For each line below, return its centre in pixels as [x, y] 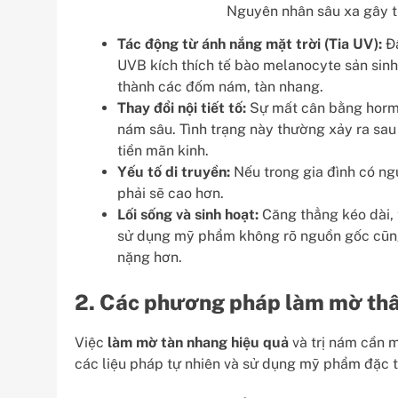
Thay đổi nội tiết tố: [182, 107]
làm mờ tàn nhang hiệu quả [198, 342]
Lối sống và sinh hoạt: [188, 214]
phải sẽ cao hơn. [171, 193]
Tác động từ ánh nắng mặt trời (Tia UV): [250, 44]
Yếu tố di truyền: [174, 171]
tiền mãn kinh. [163, 150]
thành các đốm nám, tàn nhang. [220, 86]
